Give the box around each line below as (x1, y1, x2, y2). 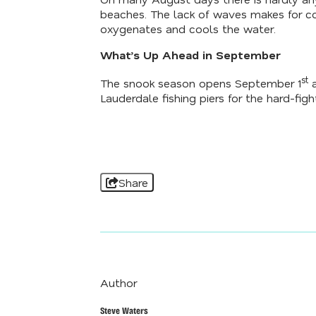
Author (100, 274, 137, 290)
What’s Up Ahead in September (100, 47, 281, 62)
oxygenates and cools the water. (100, 20, 276, 36)
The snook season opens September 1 (100, 75, 301, 90)
